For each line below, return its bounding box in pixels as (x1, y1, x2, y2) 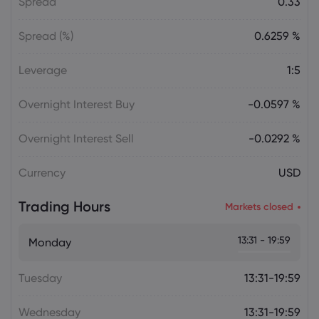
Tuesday (19, 271, 62, 285)
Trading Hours (19, 198, 110, 215)
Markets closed (225, 200, 293, 213)
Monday (28, 235, 71, 249)
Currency (19, 166, 66, 179)
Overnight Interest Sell (19, 132, 134, 145)
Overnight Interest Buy (19, 98, 135, 111)
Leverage (19, 63, 67, 77)
